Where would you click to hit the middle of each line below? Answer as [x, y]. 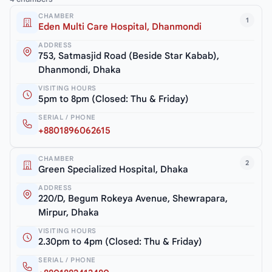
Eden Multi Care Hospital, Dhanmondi [120, 26]
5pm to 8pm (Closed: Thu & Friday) [114, 99]
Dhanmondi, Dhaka [80, 70]
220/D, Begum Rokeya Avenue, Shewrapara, [133, 198]
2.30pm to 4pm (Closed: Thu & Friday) [120, 241]
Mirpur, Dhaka [69, 212]
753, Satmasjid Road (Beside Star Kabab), [129, 56]
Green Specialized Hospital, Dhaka [113, 169]
